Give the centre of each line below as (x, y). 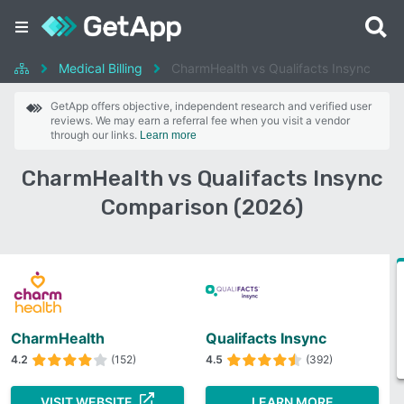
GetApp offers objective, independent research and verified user (211, 106)
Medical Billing (101, 68)
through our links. (95, 135)
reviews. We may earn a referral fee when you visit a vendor (200, 120)
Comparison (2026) (202, 207)
